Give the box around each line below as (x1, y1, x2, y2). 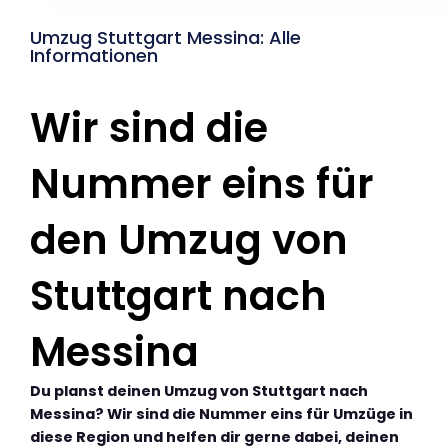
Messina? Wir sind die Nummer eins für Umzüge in (30, 403, 413, 424)
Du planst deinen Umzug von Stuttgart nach (30, 380, 368, 401)
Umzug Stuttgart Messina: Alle (30, 24, 301, 50)
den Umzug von (30, 211, 348, 268)
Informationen (30, 42, 158, 68)
